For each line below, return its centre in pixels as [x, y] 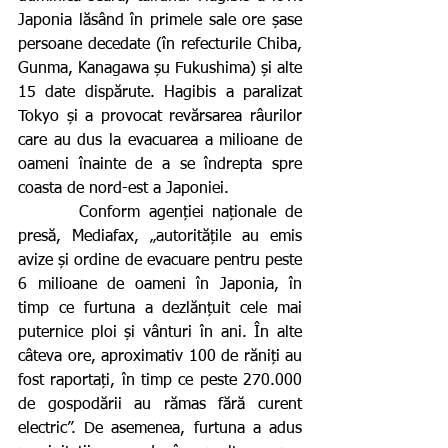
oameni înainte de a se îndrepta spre [160, 164]
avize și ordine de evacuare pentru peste [160, 260]
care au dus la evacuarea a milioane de [160, 140]
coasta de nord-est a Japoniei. [123, 188]
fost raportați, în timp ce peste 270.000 [160, 380]
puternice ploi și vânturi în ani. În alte [160, 332]
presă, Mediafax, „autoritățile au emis [160, 236]
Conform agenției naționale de [48, 212]
